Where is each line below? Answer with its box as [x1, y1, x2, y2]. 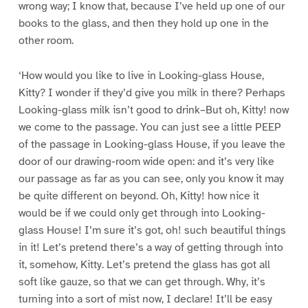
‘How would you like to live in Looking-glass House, [18, 69, 264, 83]
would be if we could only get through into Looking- [18, 206, 265, 221]
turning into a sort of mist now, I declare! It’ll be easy [18, 292, 272, 307]
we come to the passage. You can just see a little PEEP [18, 120, 281, 135]
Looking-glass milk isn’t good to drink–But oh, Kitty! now [18, 103, 289, 118]
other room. [18, 34, 74, 48]
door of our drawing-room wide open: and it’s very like [18, 155, 274, 169]
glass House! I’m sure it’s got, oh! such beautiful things [18, 223, 286, 238]
